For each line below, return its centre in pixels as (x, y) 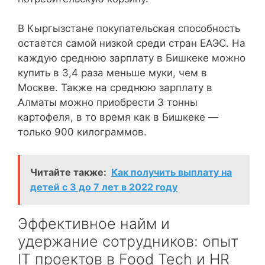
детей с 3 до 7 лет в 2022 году (104, 187)
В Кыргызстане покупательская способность (129, 28)
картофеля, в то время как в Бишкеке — (118, 117)
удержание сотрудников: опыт (128, 241)
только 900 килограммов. (82, 132)
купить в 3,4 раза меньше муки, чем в (112, 73)
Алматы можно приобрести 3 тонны (108, 102)
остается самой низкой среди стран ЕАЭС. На (132, 43)
